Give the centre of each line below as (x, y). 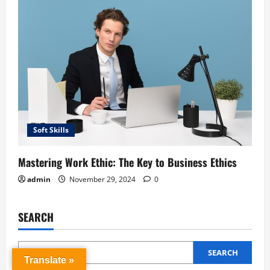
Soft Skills (51, 130)
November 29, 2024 (102, 179)
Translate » (49, 260)
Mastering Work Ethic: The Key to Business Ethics (127, 162)
